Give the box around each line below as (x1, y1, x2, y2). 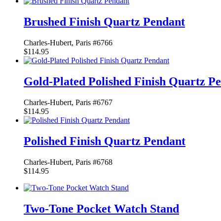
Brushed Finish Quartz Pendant (24, 15, 185, 29)
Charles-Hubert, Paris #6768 (24, 157, 112, 166)
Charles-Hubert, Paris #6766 (24, 38, 112, 47)
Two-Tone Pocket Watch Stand (24, 202, 179, 215)
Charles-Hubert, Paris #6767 (24, 98, 112, 107)
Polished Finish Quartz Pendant (24, 134, 185, 147)
